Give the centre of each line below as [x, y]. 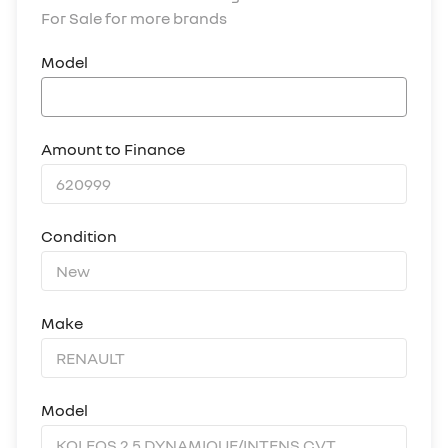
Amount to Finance [113, 149]
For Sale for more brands [134, 18]
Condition [79, 236]
